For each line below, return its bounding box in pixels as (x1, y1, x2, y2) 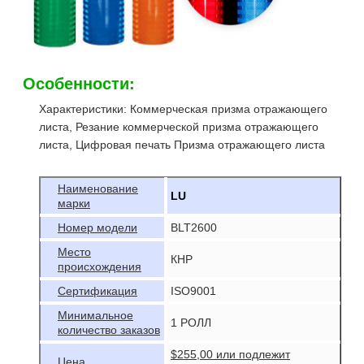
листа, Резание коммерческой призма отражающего (39, 119, 318, 133)
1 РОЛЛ (171, 315, 211, 329)
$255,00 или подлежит (171, 347, 290, 361)
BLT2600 (171, 220, 217, 234)
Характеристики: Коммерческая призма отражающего (39, 102, 327, 115)
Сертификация (58, 284, 137, 297)
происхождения (58, 259, 141, 273)
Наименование (58, 181, 138, 195)
